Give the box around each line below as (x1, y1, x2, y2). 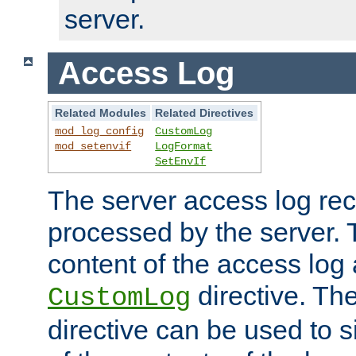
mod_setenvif (55, 140, 132, 153)
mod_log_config (55, 125, 145, 138)
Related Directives (155, 106, 254, 120)
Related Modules (55, 106, 147, 120)
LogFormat (155, 140, 213, 153)
